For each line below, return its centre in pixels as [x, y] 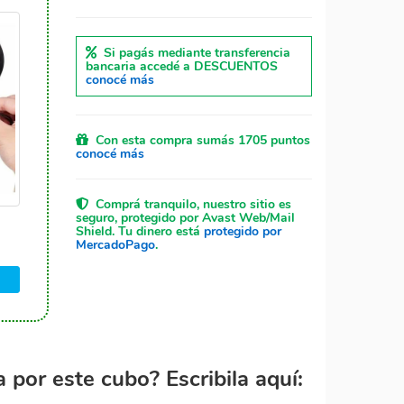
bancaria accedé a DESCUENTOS [181, 66]
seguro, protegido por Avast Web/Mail [185, 218]
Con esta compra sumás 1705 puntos [199, 140]
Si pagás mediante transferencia [193, 53]
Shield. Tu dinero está [139, 231]
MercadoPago [115, 245]
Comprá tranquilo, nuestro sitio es [189, 204]
